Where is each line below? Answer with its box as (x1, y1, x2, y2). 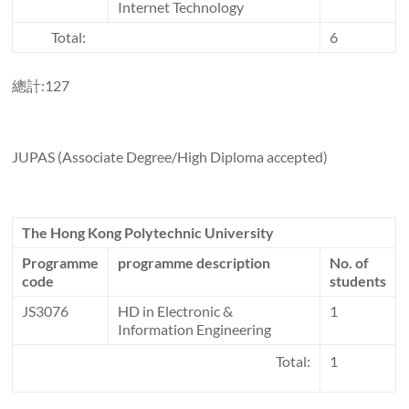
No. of (330, 254, 372, 272)
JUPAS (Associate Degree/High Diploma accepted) (12, 148, 329, 166)
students (330, 272, 387, 290)
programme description (118, 254, 271, 272)
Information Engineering (118, 320, 272, 339)
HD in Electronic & (118, 302, 234, 320)
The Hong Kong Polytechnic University (22, 224, 275, 242)
